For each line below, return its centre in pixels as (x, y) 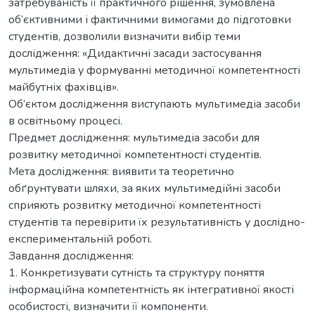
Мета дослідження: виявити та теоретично (121, 171)
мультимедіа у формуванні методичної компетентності (154, 70)
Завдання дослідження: (71, 256)
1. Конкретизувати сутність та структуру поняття (136, 272)
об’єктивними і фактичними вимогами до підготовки (150, 19)
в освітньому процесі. (65, 121)
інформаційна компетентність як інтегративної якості (151, 289)
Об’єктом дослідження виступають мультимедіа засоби (154, 104)
